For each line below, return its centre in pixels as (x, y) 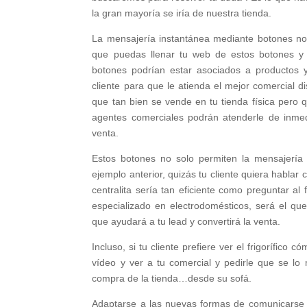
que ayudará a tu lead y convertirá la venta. (186, 221)
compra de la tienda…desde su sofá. (172, 278)
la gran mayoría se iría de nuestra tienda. (183, 13)
